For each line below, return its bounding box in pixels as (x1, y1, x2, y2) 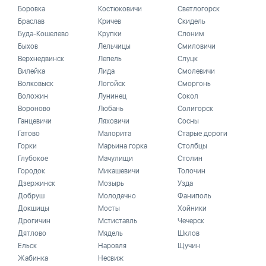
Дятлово (18, 229, 46, 237)
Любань (97, 104, 123, 113)
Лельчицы (97, 42, 131, 50)
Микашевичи (97, 167, 140, 175)
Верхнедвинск (18, 55, 64, 63)
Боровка (18, 5, 45, 13)
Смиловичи (178, 42, 216, 50)
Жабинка (18, 254, 48, 262)
